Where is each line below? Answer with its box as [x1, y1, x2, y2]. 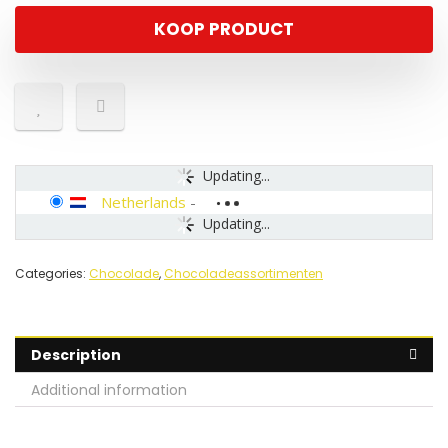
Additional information [31, 380, 187, 401]
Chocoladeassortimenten [164, 265, 323, 283]
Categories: [15, 265, 89, 283]
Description [31, 345, 121, 366]
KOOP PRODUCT [154, 17, 294, 42]
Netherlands [101, 192, 186, 213]
